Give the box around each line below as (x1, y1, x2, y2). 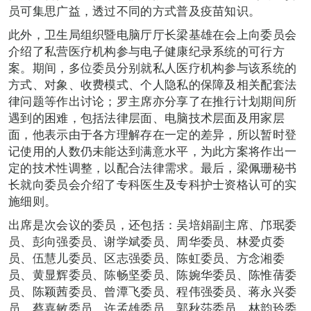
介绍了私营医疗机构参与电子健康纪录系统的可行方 (8, 42, 285, 59)
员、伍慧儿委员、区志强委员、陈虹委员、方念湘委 (8, 249, 285, 266)
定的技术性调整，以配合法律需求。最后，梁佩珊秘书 (8, 159, 297, 176)
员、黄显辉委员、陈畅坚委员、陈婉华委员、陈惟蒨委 (8, 266, 297, 283)
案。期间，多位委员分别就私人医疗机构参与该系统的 (8, 59, 297, 76)
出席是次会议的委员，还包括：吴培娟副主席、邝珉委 (8, 216, 297, 233)
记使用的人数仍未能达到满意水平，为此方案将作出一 (8, 142, 297, 159)
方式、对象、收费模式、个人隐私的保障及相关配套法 (8, 76, 297, 92)
